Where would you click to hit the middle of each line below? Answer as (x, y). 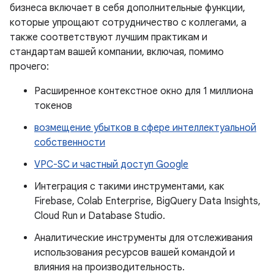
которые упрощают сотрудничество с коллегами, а (128, 23)
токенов (53, 106)
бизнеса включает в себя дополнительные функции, (128, 8)
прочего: (29, 67)
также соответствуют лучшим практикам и (109, 37)
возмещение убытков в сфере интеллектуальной (145, 128)
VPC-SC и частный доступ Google (111, 165)
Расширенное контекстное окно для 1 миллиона (144, 91)
